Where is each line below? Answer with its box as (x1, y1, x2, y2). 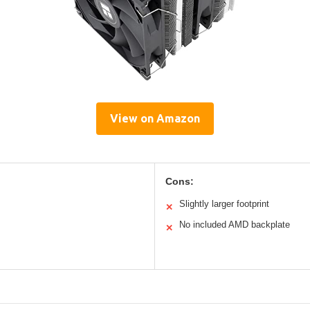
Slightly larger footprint (179, 199, 269, 210)
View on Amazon (110, 112, 200, 125)
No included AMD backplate (179, 219, 290, 230)
